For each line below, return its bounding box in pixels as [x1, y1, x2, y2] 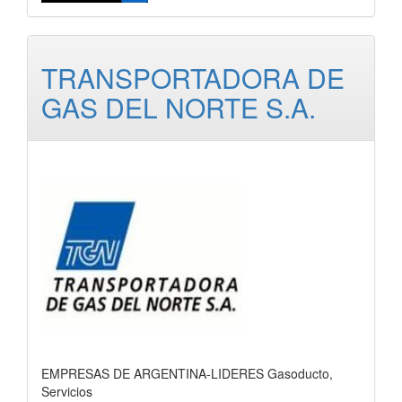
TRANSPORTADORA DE [41, 58, 345, 97]
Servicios [41, 382, 92, 400]
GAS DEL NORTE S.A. [41, 88, 316, 127]
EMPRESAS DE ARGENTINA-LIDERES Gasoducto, [41, 364, 333, 382]
